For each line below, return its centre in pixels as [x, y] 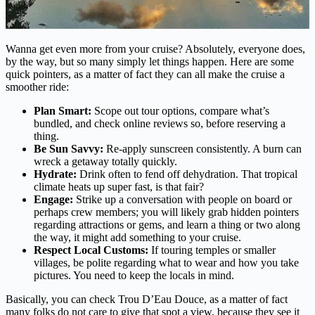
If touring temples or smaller [212, 250]
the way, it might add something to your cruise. [137, 237]
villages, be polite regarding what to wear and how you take [166, 262]
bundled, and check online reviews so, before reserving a [160, 123]
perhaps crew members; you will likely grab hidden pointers [166, 212]
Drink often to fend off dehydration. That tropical [187, 174]
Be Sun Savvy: [69, 148]
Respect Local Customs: [91, 250]
